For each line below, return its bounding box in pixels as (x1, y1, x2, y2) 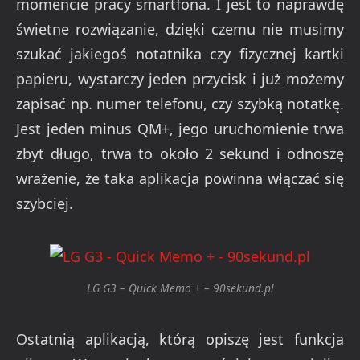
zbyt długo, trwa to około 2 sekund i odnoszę (16, 143, 344, 163)
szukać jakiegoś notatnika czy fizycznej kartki (16, 43, 344, 63)
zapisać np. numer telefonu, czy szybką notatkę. (16, 93, 344, 113)
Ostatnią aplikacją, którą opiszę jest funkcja (16, 329, 344, 349)
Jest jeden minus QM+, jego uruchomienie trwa (16, 118, 344, 138)
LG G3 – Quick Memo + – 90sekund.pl (86, 280, 274, 297)
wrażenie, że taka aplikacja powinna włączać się (16, 168, 344, 188)
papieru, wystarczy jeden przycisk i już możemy (16, 68, 344, 88)
